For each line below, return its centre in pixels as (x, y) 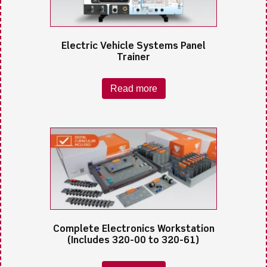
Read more (133, 88)
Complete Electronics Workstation (133, 229)
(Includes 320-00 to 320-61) (133, 240)
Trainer (133, 58)
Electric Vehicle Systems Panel (133, 46)
